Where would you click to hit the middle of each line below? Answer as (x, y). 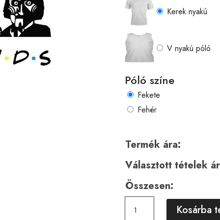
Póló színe (149, 80)
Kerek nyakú (187, 12)
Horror (135, 202)
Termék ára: (153, 144)
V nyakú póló (189, 48)
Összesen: (149, 186)
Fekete (149, 95)
